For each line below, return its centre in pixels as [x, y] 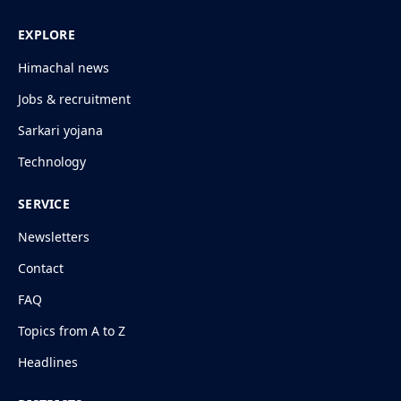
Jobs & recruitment [74, 99]
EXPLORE [47, 35]
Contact [41, 269]
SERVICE [44, 204]
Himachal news [64, 68]
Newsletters [54, 237]
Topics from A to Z [72, 331]
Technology [52, 162]
